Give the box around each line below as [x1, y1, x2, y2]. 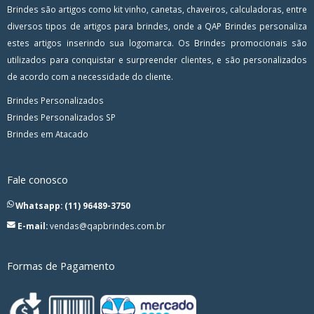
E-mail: [18, 219, 48, 231]
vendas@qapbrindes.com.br [50, 219, 165, 231]
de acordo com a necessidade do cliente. [7, 70, 173, 82]
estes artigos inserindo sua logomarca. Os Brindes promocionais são [7, 36, 307, 48]
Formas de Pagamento [7, 258, 115, 273]
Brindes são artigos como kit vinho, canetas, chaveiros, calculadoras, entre [7, 3, 307, 15]
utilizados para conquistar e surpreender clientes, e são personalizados [7, 53, 307, 65]
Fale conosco [7, 172, 68, 186]
